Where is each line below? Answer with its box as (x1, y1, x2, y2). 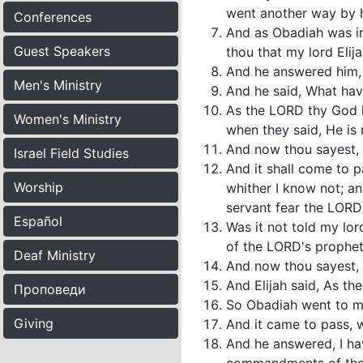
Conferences (14, 9, 92, 25)
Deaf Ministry (14, 247, 96, 263)
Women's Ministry (14, 111, 122, 127)
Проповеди (14, 281, 86, 297)
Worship (14, 179, 63, 195)
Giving (14, 315, 53, 331)
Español (14, 213, 62, 229)
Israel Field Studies (14, 145, 129, 161)
